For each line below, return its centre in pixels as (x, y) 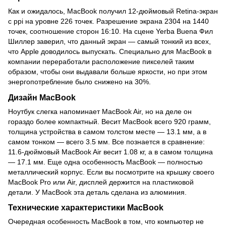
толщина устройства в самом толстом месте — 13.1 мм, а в (107, 131)
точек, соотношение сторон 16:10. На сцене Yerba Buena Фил (110, 31)
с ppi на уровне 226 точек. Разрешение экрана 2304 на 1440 (108, 21)
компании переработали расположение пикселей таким (101, 61)
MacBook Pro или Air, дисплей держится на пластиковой (101, 182)
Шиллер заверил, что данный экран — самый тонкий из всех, (109, 41)
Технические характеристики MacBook (86, 208)
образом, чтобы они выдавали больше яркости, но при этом (108, 71)
